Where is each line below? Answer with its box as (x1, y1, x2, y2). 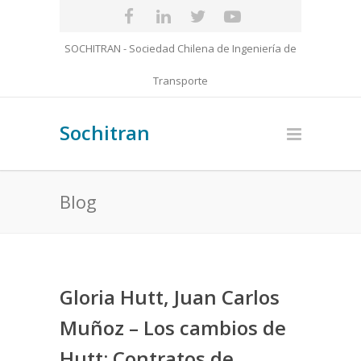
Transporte (153, 73, 208, 88)
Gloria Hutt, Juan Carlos (60, 284, 280, 310)
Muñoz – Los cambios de (60, 314, 286, 341)
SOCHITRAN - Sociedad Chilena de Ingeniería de (64, 41, 297, 56)
